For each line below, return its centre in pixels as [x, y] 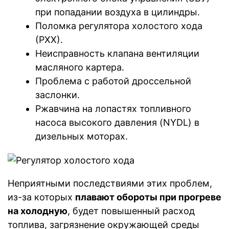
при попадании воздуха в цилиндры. [118, 12]
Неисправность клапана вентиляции [117, 54]
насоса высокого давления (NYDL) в [117, 123]
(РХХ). [49, 40]
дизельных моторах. [82, 136]
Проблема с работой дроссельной [113, 81]
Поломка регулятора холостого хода [119, 26]
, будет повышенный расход [131, 211]
